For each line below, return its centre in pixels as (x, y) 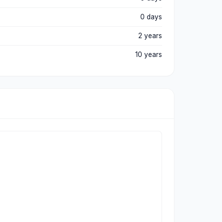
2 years (150, 36)
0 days (151, 17)
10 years (148, 55)
